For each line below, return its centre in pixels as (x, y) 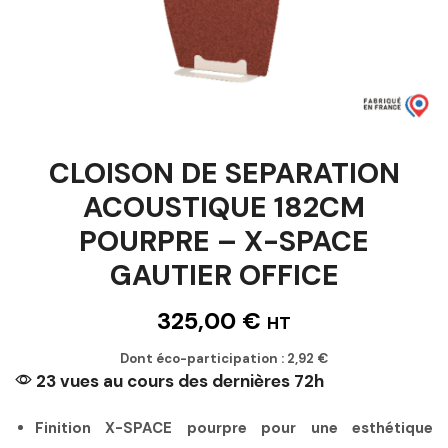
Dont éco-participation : (203, 358)
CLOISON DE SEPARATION (224, 173)
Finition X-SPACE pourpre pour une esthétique (234, 427)
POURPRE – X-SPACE (224, 241)
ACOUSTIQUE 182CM (224, 207)
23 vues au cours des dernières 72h (178, 380)
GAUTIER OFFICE (224, 275)
